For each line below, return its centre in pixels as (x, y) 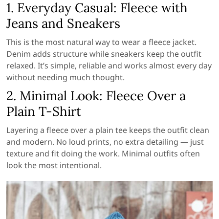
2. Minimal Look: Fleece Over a (96, 96)
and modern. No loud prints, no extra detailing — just (105, 142)
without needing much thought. (66, 77)
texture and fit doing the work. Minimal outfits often (103, 154)
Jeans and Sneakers (64, 23)
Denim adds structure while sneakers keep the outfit (104, 54)
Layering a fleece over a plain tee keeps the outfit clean (108, 130)
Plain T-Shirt (44, 111)
